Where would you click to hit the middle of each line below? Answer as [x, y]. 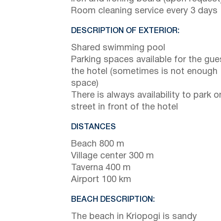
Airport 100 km [101, 180]
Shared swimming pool [118, 48]
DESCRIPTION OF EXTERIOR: [125, 31]
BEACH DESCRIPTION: [113, 200]
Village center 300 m [112, 156]
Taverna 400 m [101, 168]
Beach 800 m [98, 144]
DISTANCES [93, 127]
